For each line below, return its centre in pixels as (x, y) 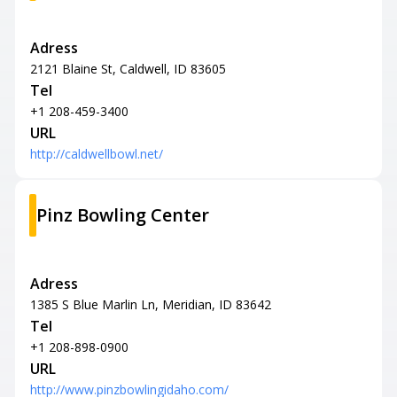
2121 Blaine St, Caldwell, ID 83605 (128, 69)
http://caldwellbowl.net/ (97, 154)
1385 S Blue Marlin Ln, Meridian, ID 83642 (151, 304)
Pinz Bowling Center (123, 215)
